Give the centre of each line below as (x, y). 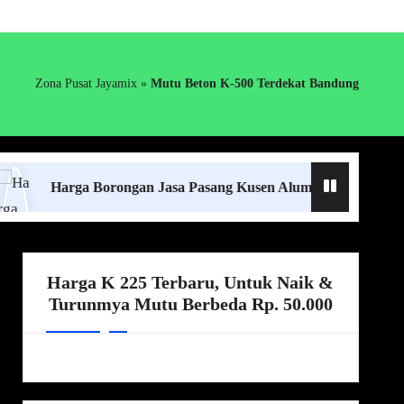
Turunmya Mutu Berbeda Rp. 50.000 (190, 303)
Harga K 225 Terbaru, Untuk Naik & (191, 282)
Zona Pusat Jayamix (86, 83)
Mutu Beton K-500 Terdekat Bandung (255, 83)
